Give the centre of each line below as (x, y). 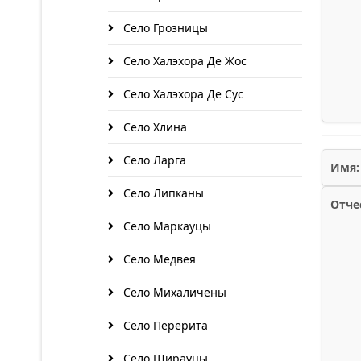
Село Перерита (164, 325)
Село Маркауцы (166, 226)
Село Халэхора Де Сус (182, 94)
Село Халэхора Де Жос (183, 61)
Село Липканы (162, 193)
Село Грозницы (164, 28)
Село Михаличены (173, 292)
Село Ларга (153, 160)
